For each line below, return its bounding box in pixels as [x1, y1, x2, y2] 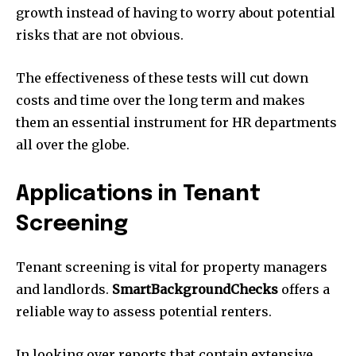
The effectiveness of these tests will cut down [16, 69, 308, 86]
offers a [278, 281, 330, 297]
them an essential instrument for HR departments [16, 114, 337, 130]
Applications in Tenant [16, 183, 261, 205]
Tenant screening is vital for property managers [16, 258, 327, 275]
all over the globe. [16, 136, 130, 153]
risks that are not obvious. [16, 26, 184, 43]
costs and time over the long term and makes [16, 91, 305, 108]
